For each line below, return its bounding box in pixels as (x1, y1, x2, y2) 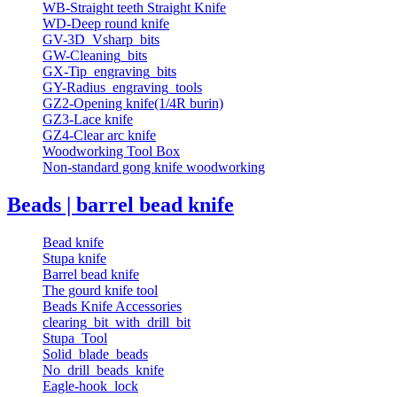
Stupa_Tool (43, 331, 107, 346)
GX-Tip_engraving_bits (43, 64, 176, 80)
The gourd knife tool (43, 283, 158, 299)
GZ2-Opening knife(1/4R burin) (43, 96, 223, 112)
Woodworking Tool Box (43, 144, 180, 160)
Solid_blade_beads (43, 346, 148, 362)
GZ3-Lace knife (43, 112, 133, 128)
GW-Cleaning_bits (43, 48, 147, 64)
